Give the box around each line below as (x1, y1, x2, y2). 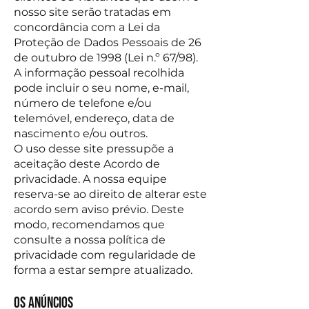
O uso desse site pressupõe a (14, 142, 174, 155)
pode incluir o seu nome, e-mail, (14, 81, 189, 94)
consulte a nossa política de (14, 233, 166, 246)
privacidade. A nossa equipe (14, 172, 167, 186)
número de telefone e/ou (14, 97, 152, 110)
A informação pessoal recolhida (14, 66, 184, 79)
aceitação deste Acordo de (14, 157, 160, 170)
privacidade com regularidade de (14, 248, 196, 261)
